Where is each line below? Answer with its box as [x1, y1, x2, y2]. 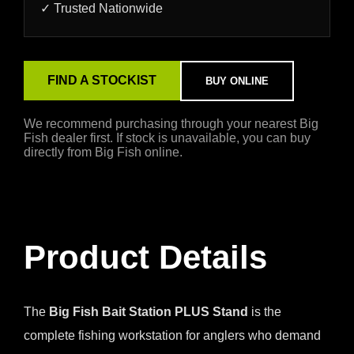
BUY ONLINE [205, 74, 269, 87]
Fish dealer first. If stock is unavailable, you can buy [24, 130, 311, 145]
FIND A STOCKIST [47, 73, 156, 88]
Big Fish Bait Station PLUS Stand [49, 304, 248, 318]
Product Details [24, 238, 267, 276]
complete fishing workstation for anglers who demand [24, 328, 321, 342]
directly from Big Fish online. [24, 145, 183, 159]
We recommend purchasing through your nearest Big [24, 116, 318, 130]
